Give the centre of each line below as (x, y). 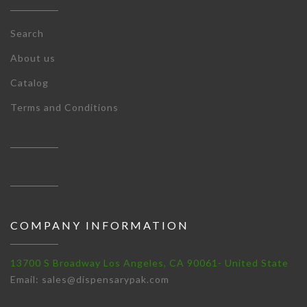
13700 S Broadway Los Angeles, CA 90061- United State (149, 262)
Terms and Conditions (64, 107)
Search (27, 33)
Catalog (29, 82)
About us (33, 58)
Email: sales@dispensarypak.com (90, 279)
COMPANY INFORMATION (100, 225)
